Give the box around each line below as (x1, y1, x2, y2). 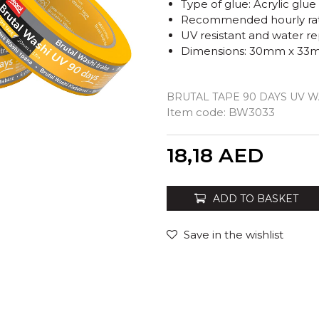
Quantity (188, 140, 219, 149)
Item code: (167, 105, 229, 119)
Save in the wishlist (184, 228, 283, 241)
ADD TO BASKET (213, 192, 298, 205)
